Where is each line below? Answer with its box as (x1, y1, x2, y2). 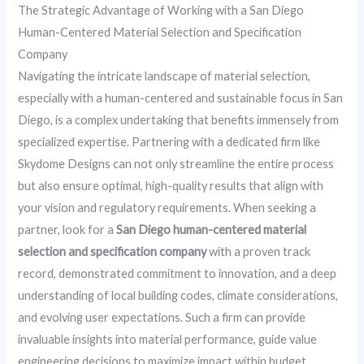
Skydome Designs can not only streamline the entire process (18, 157, 335, 171)
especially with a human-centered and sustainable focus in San (18, 91, 344, 106)
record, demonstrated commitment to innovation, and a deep (18, 266, 337, 281)
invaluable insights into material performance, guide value (18, 332, 318, 347)
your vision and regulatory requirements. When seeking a (18, 201, 317, 215)
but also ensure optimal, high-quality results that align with (18, 179, 324, 193)
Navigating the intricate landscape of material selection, (18, 69, 311, 84)
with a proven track (206, 245, 311, 259)
